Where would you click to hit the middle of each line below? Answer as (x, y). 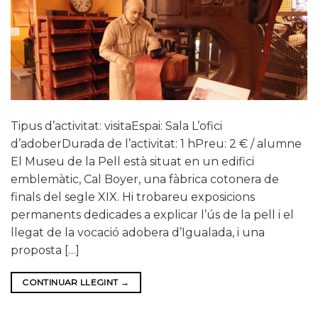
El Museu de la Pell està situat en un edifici (132, 161)
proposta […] (45, 250)
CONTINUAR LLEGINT (71, 282)
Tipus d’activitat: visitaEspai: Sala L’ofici (116, 126)
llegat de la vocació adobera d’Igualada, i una (138, 232)
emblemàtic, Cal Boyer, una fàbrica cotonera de (145, 179)
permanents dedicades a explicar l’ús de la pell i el (152, 214)
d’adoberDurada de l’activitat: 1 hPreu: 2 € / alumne (158, 143)
